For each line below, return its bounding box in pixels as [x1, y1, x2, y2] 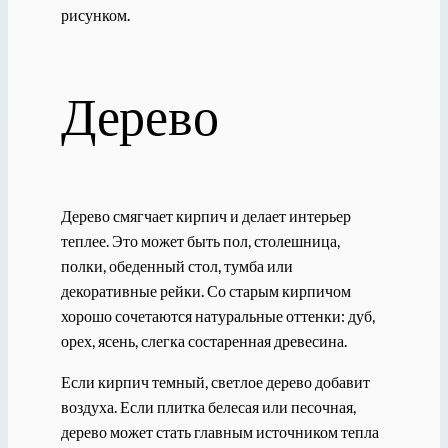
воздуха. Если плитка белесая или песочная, [60, 396, 356, 416]
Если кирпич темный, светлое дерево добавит [60, 371, 370, 391]
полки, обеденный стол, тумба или [60, 255, 293, 275]
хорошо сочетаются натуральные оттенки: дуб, [60, 305, 375, 325]
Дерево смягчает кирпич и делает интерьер [60, 205, 351, 225]
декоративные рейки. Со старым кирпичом [60, 280, 351, 300]
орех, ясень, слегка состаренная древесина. [60, 330, 347, 350]
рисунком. [60, 4, 130, 24]
